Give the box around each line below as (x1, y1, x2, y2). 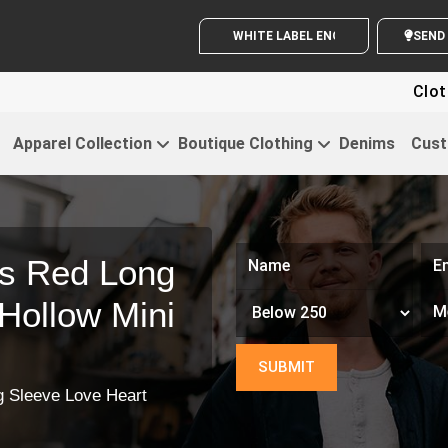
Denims (338, 133, 395, 153)
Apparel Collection (12, 133, 152, 153)
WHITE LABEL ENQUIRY (267, 29, 403, 43)
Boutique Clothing (177, 133, 313, 153)
